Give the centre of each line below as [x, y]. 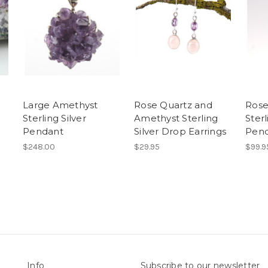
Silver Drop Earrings [180, 132]
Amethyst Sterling [176, 118]
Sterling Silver [54, 118]
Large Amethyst [60, 105]
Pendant [43, 132]
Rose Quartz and [173, 105]
